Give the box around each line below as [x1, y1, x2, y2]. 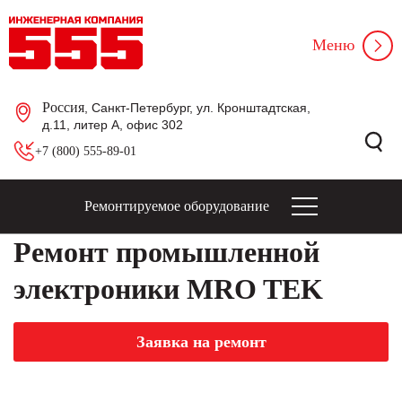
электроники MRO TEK [13, 273, 323, 305]
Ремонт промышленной [13, 236, 319, 268]
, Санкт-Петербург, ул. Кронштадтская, [84, 100, 310, 115]
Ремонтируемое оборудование [84, 198, 269, 214]
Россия [42, 100, 84, 115]
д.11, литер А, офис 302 [42, 118, 183, 132]
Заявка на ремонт [135, 333, 267, 351]
